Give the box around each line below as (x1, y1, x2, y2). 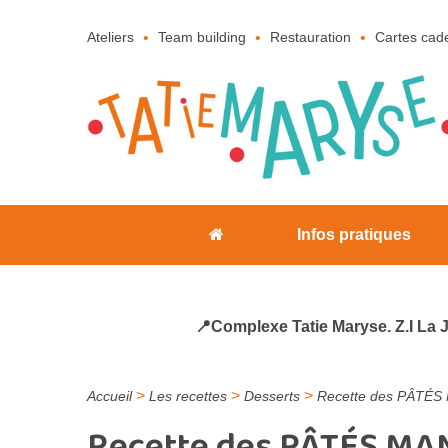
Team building (158, 29, 246, 46)
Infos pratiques (297, 226, 412, 244)
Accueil (87, 388, 132, 404)
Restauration (270, 29, 351, 46)
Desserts (244, 388, 300, 404)
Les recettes (149, 388, 227, 404)
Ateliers (87, 29, 134, 46)
